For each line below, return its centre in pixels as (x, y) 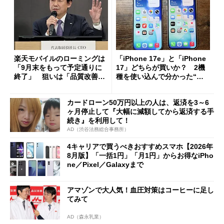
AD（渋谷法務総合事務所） (98, 129)
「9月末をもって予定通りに (58, 68)
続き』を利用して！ (98, 120)
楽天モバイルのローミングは (59, 59)
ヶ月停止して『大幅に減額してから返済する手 (140, 111)
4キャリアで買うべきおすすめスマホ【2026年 (140, 146)
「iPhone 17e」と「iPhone (161, 59)
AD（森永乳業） (85, 216)
